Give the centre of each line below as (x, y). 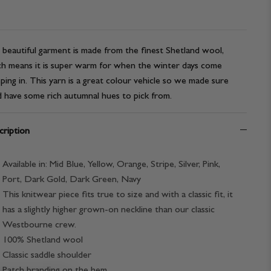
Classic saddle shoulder (47, 255)
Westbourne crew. (39, 224)
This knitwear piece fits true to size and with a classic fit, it (117, 194)
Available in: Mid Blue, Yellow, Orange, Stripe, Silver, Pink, (111, 164)
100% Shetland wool (42, 240)
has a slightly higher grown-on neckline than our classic (108, 209)
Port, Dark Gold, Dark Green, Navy (71, 179)
